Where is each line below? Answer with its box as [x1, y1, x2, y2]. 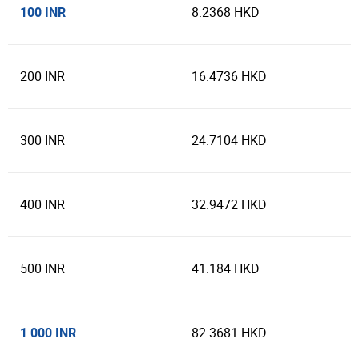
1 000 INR [20, 324, 76, 341]
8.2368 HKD [192, 5, 260, 20]
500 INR [20, 261, 65, 276]
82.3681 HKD [192, 325, 267, 341]
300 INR [20, 133, 65, 148]
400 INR [20, 197, 65, 212]
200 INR [20, 69, 65, 84]
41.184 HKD [192, 261, 260, 276]
